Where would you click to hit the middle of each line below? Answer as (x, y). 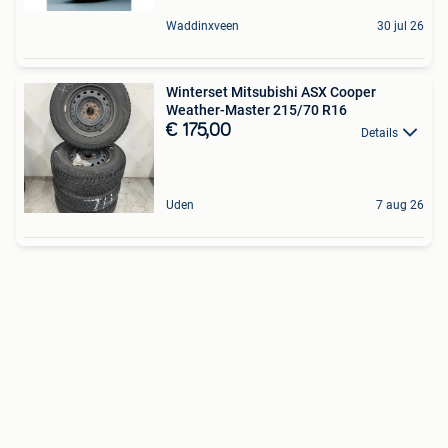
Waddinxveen (202, 26)
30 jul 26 (400, 26)
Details (379, 132)
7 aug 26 (400, 205)
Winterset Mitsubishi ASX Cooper (271, 92)
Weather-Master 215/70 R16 (256, 110)
